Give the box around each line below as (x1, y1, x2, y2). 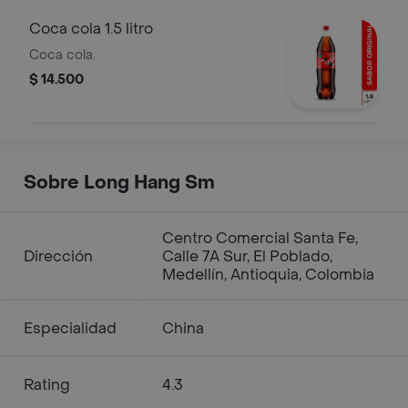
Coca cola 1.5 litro (29, 19, 153, 38)
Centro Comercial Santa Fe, (162, 229, 358, 248)
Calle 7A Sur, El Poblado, (162, 247, 332, 266)
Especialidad (24, 319, 117, 338)
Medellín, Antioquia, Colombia (162, 265, 374, 284)
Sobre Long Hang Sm (24, 171, 215, 195)
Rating (24, 375, 70, 394)
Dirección (24, 247, 93, 266)
